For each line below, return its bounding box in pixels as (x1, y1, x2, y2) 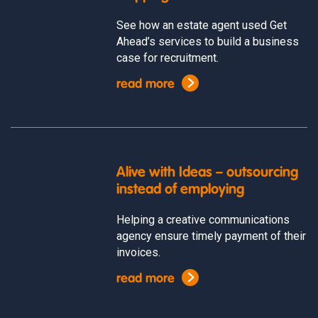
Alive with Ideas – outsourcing (116, 165, 299, 180)
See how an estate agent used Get (116, 18, 287, 32)
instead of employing (116, 182, 245, 197)
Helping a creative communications (116, 212, 290, 226)
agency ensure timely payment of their (116, 229, 307, 243)
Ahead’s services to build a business (116, 34, 300, 48)
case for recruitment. (116, 50, 219, 65)
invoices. (116, 245, 161, 259)
